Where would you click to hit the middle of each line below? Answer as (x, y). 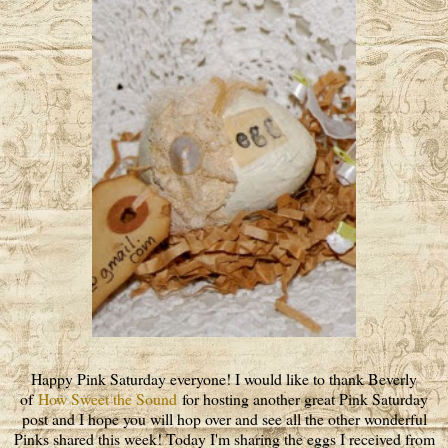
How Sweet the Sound (107, 399)
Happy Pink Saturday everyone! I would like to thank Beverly (224, 379)
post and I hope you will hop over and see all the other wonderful (224, 419)
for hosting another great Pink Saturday (302, 399)
